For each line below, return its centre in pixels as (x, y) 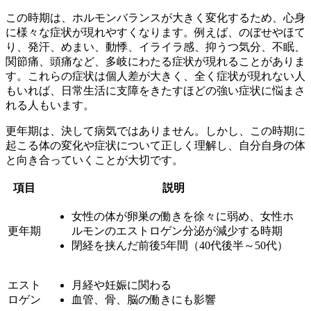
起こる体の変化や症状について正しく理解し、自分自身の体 (155, 146)
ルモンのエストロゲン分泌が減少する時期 (177, 231)
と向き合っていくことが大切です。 (94, 160)
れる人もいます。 (50, 106)
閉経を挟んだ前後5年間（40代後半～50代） (180, 246)
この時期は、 (39, 18)
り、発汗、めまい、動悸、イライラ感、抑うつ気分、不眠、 (155, 47)
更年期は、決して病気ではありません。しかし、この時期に (155, 131)
